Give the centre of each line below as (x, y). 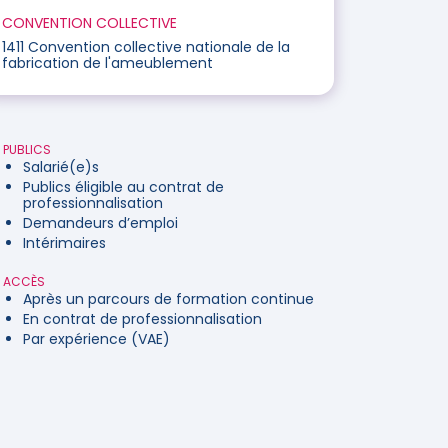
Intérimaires (64, 243)
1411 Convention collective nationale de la (146, 47)
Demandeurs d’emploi (100, 223)
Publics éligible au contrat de (123, 187)
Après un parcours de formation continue (168, 299)
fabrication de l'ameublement (107, 63)
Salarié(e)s (61, 167)
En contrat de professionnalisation (142, 319)
